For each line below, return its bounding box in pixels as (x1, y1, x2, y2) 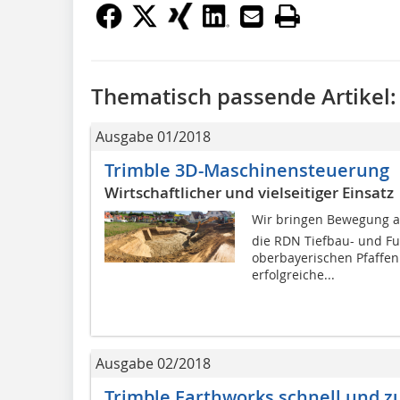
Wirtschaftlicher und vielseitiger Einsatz (104, 181, 394, 203)
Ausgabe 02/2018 (96, 353, 211, 373)
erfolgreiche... (251, 265, 335, 283)
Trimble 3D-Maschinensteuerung (104, 157, 389, 182)
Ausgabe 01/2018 (96, 126, 211, 146)
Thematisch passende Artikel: (91, 81, 396, 111)
